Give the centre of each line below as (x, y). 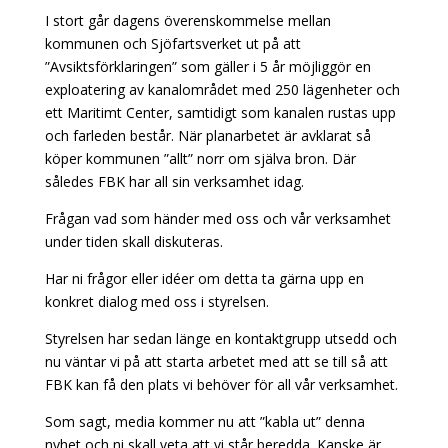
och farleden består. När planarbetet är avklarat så (207, 135)
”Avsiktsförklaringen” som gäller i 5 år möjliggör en (207, 66)
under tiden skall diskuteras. (133, 241)
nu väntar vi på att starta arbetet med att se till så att (216, 361)
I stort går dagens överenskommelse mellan (187, 20)
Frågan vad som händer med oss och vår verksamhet (217, 218)
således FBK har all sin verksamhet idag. (174, 181)
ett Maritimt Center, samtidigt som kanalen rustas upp (220, 112)
